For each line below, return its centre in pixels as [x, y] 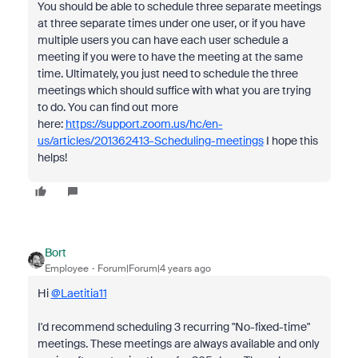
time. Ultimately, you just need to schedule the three [167, 74]
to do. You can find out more [107, 107]
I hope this [290, 141]
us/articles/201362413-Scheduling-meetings [150, 141]
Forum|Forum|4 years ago [154, 268]
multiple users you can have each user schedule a [163, 40]
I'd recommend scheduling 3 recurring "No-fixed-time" [173, 327]
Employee [66, 268]
